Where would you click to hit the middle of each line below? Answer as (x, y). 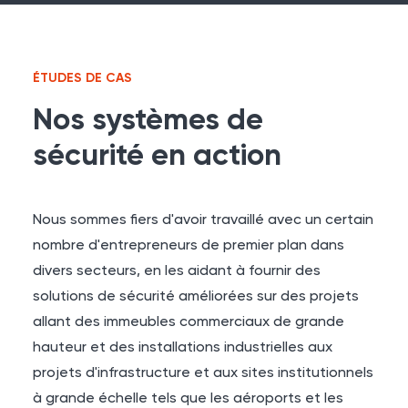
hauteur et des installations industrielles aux (183, 348)
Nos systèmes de (148, 121)
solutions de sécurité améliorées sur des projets (196, 297)
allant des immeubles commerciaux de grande (189, 322)
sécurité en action (157, 157)
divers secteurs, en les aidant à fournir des (177, 271)
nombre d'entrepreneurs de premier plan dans (189, 246)
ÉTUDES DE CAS (82, 78)
